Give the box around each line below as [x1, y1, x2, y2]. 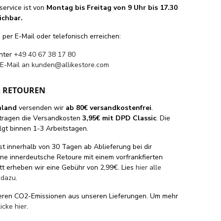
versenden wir [17, 103, 66, 112]
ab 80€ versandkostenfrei [66, 103, 152, 112]
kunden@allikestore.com [32, 60, 110, 70]
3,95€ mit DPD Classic [82, 113, 157, 123]
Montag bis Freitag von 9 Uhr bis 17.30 [46, 2, 178, 12]
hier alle [136, 162, 162, 172]
